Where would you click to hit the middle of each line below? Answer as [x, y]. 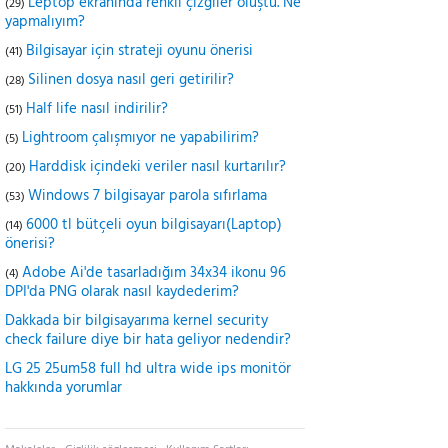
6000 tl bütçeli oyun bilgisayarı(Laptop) [154, 225]
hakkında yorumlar [63, 388]
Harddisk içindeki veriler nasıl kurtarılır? [157, 167]
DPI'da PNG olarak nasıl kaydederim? [122, 292]
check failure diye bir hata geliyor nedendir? [148, 340]
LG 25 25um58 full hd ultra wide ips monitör [148, 369]
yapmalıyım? [45, 22]
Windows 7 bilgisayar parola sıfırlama [147, 196]
